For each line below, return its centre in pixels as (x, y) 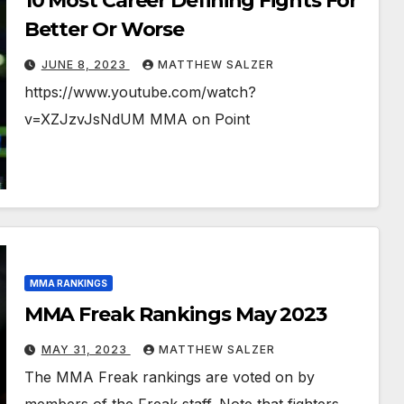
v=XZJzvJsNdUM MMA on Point (137, 119)
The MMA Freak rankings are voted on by (169, 377)
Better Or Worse (104, 30)
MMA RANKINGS (68, 284)
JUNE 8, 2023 (85, 65)
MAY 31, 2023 (86, 350)
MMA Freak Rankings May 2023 (175, 315)
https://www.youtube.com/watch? (140, 92)
